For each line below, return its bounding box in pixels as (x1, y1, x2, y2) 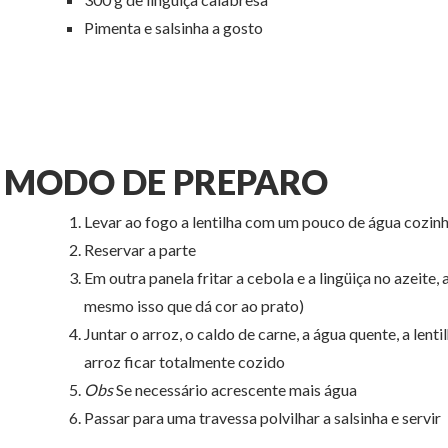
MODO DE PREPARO (4, 161, 328, 203)
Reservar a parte (84, 240, 196, 260)
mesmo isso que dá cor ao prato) (84, 296, 304, 316)
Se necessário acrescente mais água (113, 380, 357, 400)
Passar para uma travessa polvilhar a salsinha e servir (84, 408, 441, 428)
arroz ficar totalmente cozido (84, 352, 285, 372)
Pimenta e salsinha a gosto (84, 17, 263, 37)
